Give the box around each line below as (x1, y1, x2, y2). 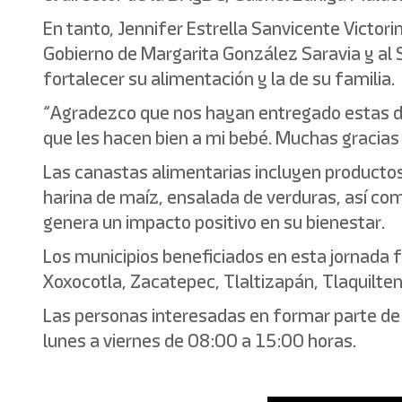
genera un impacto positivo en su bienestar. (43, 209, 385, 235)
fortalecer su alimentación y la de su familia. (43, 66, 395, 92)
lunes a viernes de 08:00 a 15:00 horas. (43, 328, 356, 354)
